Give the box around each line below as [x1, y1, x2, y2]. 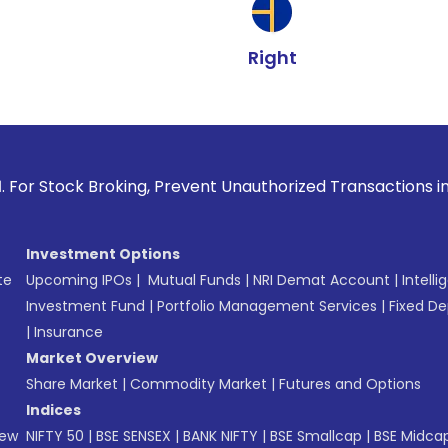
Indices [26, 400, 81, 420]
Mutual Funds [148, 270, 241, 290]
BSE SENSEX [96, 426, 171, 446]
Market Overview [26, 348, 158, 368]
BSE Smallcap [270, 426, 362, 446]
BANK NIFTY [183, 426, 258, 446]
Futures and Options [279, 374, 421, 394]
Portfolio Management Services [157, 296, 377, 316]
